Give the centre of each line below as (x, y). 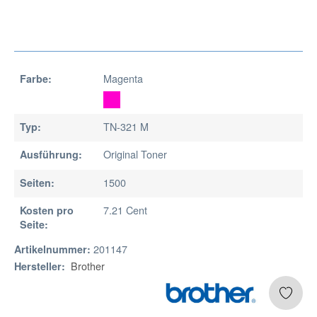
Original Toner (135, 154)
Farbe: (36, 79)
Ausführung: (51, 155)
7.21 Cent (125, 209)
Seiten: (37, 182)
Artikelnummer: (52, 249)
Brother (88, 265)
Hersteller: (40, 266)
